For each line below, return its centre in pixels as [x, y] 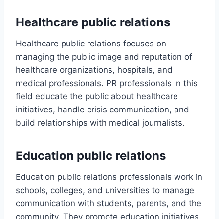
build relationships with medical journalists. [100, 122]
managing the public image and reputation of [104, 56]
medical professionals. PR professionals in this [107, 83]
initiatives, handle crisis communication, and [102, 109]
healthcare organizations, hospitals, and [94, 70]
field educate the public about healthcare [97, 96]
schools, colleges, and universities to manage [105, 190]
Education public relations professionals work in [109, 177]
